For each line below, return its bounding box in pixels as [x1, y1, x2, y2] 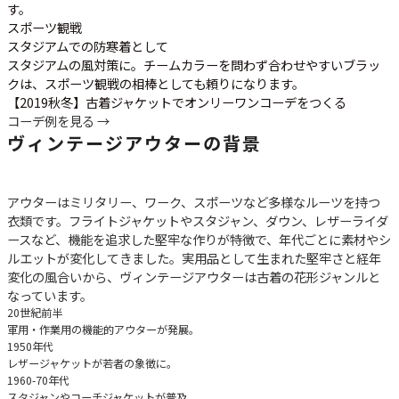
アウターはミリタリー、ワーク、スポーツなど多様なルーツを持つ [7, 191, 380, 211]
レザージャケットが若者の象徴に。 [7, 354, 177, 371]
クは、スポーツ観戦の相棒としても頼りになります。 [7, 73, 305, 93]
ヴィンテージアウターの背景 [7, 129, 263, 156]
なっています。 [7, 285, 93, 305]
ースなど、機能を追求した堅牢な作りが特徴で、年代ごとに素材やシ [7, 229, 391, 248]
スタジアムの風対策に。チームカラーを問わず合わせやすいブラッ [7, 54, 380, 74]
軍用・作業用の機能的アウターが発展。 [7, 321, 199, 338]
